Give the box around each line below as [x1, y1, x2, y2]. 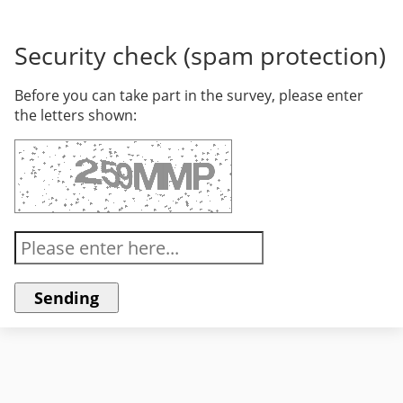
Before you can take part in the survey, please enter [14, 85, 363, 106]
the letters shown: [14, 105, 137, 126]
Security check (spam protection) [14, 39, 386, 73]
